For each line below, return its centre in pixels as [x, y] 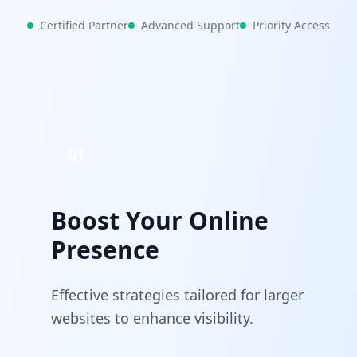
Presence [105, 250]
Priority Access [291, 25]
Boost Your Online [160, 220]
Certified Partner [84, 25]
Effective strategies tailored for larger [177, 295]
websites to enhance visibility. [152, 318]
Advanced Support [190, 25]
